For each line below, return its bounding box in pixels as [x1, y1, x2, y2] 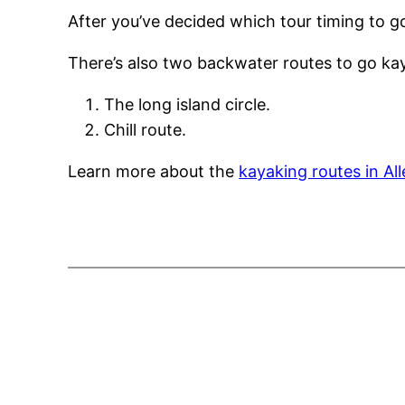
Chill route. [104, 119, 187, 139]
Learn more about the [68, 161, 240, 181]
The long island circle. [104, 94, 271, 114]
